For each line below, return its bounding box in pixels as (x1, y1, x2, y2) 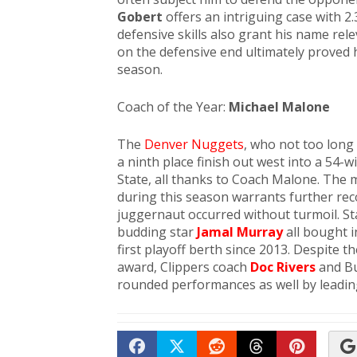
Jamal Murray (197, 223, 283, 241)
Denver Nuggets (144, 135, 244, 153)
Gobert (117, 8, 163, 25)
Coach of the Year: (117, 98, 229, 116)
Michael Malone (229, 98, 330, 116)
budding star (117, 223, 194, 241)
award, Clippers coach (117, 258, 250, 276)
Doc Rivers (250, 258, 316, 276)
